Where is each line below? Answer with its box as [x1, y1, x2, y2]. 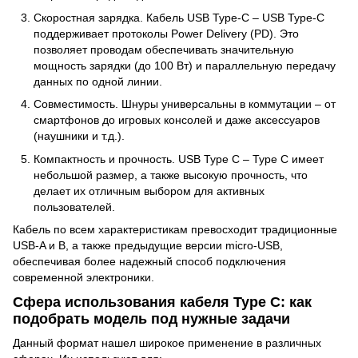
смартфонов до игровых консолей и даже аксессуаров [34, 113, 320, 127]
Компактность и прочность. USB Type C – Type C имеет [34, 152, 324, 165]
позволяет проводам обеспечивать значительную [34, 42, 294, 56]
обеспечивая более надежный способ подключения [13, 254, 286, 268]
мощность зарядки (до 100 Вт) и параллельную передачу [34, 58, 336, 72]
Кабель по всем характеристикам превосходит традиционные [13, 222, 337, 236]
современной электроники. [13, 270, 154, 284]
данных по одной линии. [34, 74, 162, 88]
